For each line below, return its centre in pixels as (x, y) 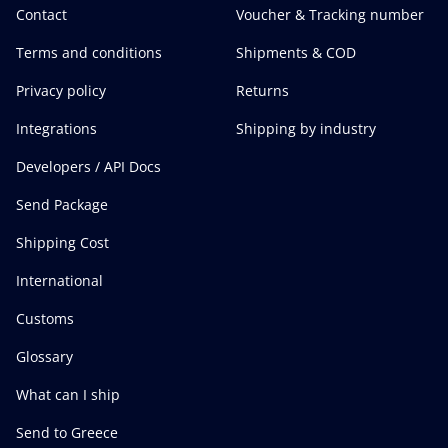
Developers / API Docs (88, 166)
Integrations (56, 128)
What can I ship (68, 394)
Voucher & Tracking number (330, 14)
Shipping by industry (306, 128)
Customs (45, 318)
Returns (262, 90)
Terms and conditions (89, 52)
